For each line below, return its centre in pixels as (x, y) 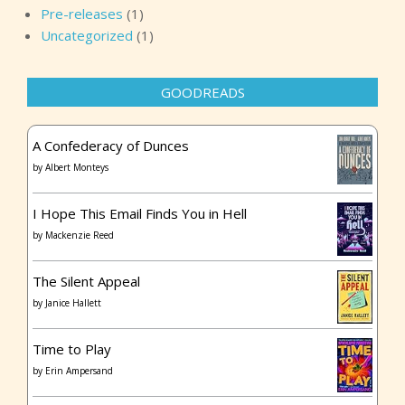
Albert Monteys (77, 168)
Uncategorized (87, 36)
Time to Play (72, 349)
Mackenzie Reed (80, 235)
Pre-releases (82, 14)
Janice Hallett (73, 303)
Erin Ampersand (79, 371)
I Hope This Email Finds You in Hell (140, 214)
